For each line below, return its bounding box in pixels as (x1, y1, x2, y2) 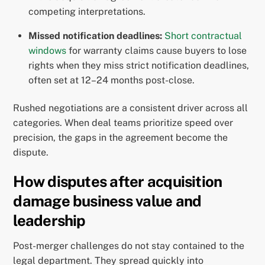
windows (28, 44, 66, 56)
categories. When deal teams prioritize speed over (13, 117, 234, 128)
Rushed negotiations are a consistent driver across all (13, 102, 248, 114)
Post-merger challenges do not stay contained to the (13, 240, 245, 251)
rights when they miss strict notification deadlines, (28, 59, 249, 71)
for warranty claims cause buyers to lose (66, 44, 247, 56)
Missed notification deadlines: (28, 30, 162, 41)
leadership (13, 211, 86, 230)
